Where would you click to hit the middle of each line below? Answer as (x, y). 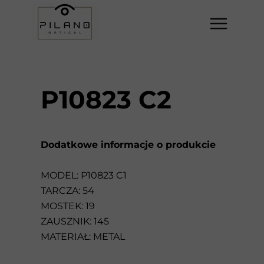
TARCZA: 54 (67, 191)
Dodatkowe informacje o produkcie (128, 145)
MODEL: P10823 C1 (84, 175)
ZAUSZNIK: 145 (75, 221)
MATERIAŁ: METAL (83, 237)
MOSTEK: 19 (68, 206)
